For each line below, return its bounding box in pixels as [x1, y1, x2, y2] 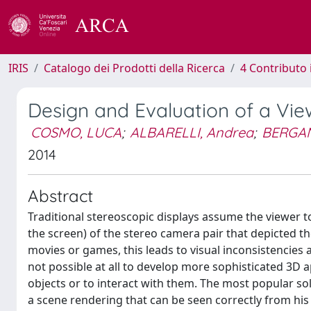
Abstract [28, 185, 93, 206]
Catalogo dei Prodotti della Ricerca [44, 60, 225, 76]
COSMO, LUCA [31, 124, 121, 141]
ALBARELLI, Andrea [130, 124, 253, 141]
